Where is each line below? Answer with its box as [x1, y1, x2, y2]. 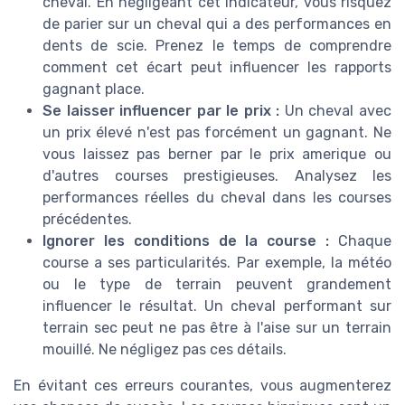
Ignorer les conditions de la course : [42, 232, 330, 250]
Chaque [329, 232, 392, 250]
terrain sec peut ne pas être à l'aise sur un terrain [42, 319, 391, 337]
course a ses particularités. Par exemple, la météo [42, 254, 391, 272]
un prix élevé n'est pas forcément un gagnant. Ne [42, 124, 391, 142]
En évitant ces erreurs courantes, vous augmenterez [14, 377, 391, 395]
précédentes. [42, 211, 132, 229]
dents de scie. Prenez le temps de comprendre [42, 37, 391, 55]
